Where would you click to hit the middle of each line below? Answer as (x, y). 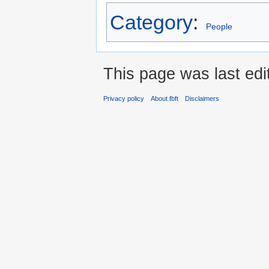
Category (151, 22)
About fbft (165, 99)
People (219, 26)
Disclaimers (202, 99)
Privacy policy (124, 99)
